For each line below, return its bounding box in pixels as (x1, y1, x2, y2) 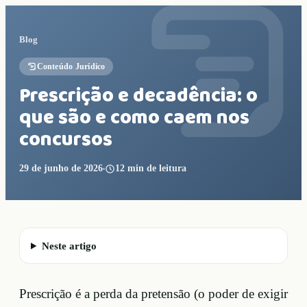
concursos (19, 124, 112, 156)
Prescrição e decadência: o (19, 80, 258, 112)
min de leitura (125, 163, 187, 174)
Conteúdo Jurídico (36, 62, 106, 71)
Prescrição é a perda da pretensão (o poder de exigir (19, 286, 288, 302)
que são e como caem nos (19, 102, 249, 134)
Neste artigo (41, 240, 97, 251)
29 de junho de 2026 (19, 163, 103, 174)
